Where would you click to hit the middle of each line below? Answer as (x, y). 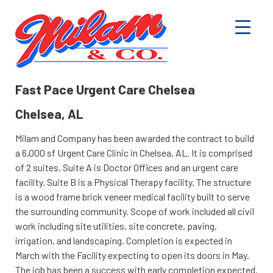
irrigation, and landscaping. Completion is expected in (124, 240)
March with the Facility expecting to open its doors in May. (132, 255)
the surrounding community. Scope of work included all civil (135, 211)
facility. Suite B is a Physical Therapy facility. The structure (133, 182)
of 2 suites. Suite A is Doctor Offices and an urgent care (127, 167)
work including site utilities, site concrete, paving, (116, 225)
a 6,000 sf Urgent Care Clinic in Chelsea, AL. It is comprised (134, 152)
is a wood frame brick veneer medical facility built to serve (133, 196)
